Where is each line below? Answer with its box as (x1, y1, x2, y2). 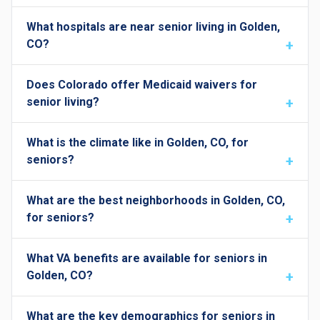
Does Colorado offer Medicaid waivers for (26, 78, 257, 91)
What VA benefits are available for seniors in (26, 251, 267, 265)
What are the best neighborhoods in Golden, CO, (26, 194, 285, 207)
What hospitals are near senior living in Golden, (26, 20, 280, 34)
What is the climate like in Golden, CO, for (26, 136, 249, 149)
